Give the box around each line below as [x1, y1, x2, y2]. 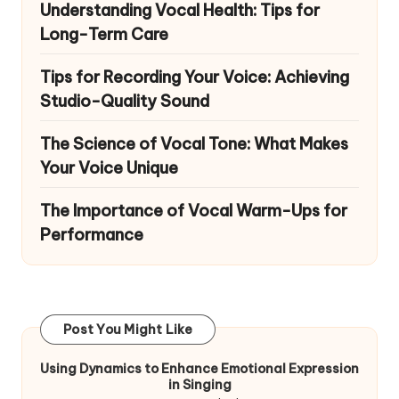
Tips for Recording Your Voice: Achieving [40, 66, 349, 87]
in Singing [167, 376, 232, 393]
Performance [40, 224, 143, 245]
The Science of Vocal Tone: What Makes [40, 133, 348, 154]
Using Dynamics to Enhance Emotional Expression [40, 360, 359, 377]
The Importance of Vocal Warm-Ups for [40, 199, 347, 221]
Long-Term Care [40, 23, 168, 45]
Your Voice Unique [40, 157, 178, 178]
